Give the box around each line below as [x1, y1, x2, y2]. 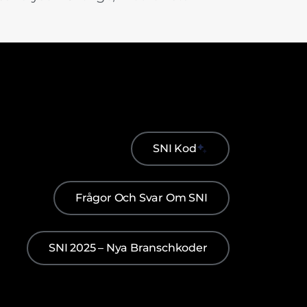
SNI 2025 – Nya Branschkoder [49, 241, 208, 255]
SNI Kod [153, 141, 197, 155]
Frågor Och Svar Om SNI [75, 191, 208, 205]
